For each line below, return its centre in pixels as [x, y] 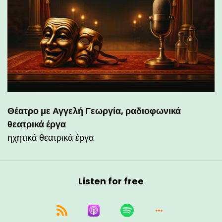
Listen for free [111, 181]
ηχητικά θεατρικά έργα [51, 137]
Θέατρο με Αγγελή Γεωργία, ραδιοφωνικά [94, 111]
